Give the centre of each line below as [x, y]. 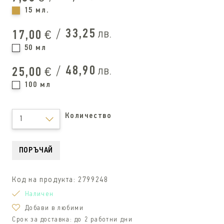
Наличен [39, 194]
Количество [88, 116]
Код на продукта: [45, 180]
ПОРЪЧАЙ [36, 151]
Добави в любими [54, 208]
